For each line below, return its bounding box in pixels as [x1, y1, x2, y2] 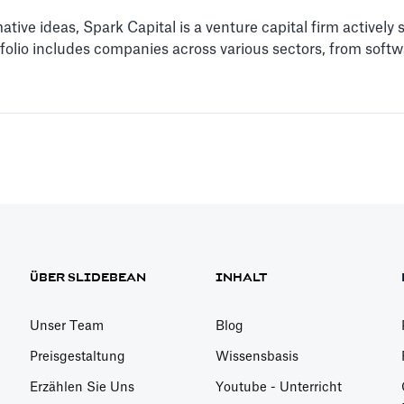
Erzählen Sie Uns [30, 381, 135, 395]
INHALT [215, 271, 267, 285]
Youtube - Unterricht [215, 381, 342, 395]
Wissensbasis [215, 351, 298, 364]
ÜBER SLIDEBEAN [30, 271, 147, 285]
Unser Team [30, 320, 105, 334]
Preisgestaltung [30, 351, 126, 364]
